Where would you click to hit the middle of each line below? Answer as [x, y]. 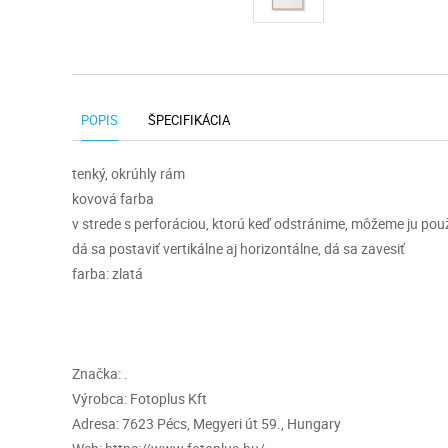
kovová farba [113, 198]
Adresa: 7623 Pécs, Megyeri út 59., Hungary [206, 423]
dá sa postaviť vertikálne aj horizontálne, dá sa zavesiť [238, 248]
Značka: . [100, 373]
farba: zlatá [107, 273]
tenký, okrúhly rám [128, 173]
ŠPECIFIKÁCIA [189, 120]
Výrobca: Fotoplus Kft [139, 398]
